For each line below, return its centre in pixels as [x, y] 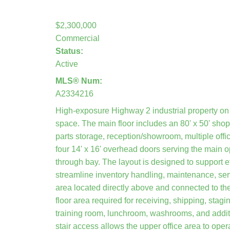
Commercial [77, 38]
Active [66, 64]
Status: [69, 51]
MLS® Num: [79, 81]
